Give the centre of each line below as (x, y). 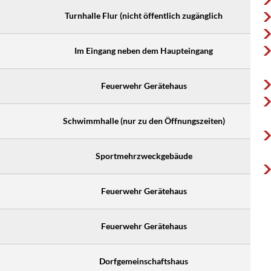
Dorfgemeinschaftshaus (144, 261)
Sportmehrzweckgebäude (144, 156)
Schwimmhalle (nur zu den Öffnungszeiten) (144, 121)
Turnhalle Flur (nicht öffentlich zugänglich (144, 15)
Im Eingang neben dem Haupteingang (144, 51)
